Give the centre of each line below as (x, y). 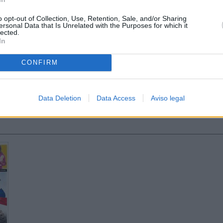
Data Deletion (60, 98)
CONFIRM (40, 62)
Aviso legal (168, 98)
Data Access (116, 98)
